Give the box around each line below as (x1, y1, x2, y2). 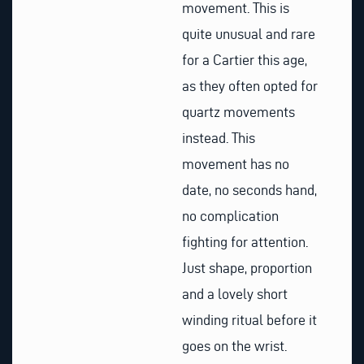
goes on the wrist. (182, 337, 287, 353)
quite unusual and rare (182, 25, 315, 41)
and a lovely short (182, 285, 288, 301)
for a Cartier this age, (182, 51, 307, 67)
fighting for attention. (182, 233, 308, 249)
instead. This (182, 129, 255, 145)
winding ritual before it (182, 311, 317, 327)
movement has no (182, 155, 289, 171)
